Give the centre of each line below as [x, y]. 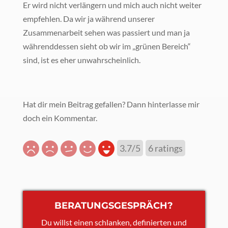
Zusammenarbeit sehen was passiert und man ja [106, 33]
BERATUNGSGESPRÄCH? [114, 206]
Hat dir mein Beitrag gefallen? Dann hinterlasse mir [111, 104]
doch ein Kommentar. [60, 118]
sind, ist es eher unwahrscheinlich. [81, 60]
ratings [168, 148]
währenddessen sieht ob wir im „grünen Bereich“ [107, 46]
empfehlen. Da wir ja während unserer [89, 19]
